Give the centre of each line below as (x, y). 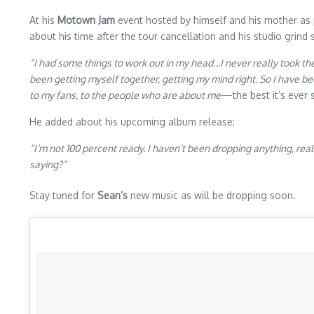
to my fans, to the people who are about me (125, 95)
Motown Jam (86, 20)
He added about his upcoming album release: (132, 122)
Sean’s (112, 196)
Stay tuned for (63, 196)
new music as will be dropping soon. (212, 196)
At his (43, 20)
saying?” (48, 165)
